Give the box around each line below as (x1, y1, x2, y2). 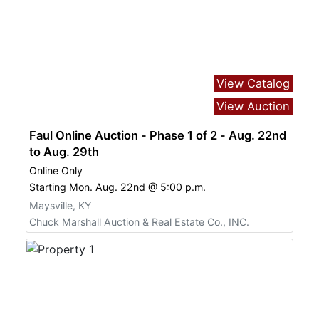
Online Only (29, 164, 83, 177)
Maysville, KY (29, 199, 91, 211)
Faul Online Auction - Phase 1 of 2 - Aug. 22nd (29, 127, 220, 142)
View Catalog (216, 75, 290, 90)
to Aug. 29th (29, 144, 99, 159)
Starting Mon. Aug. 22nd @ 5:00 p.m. (29, 181, 206, 194)
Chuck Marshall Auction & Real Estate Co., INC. (29, 216, 249, 229)
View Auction (216, 98, 290, 113)
